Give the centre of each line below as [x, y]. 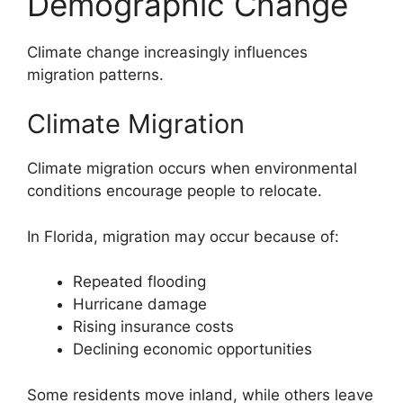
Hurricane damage [140, 304]
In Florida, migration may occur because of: [183, 236]
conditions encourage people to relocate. [175, 191]
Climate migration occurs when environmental [192, 169]
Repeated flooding [139, 282]
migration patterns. [95, 74]
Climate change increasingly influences [167, 52]
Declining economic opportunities [193, 349]
